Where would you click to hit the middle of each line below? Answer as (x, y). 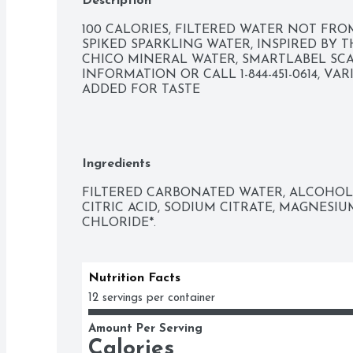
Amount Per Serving (145, 329)
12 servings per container (152, 299)
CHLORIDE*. (119, 223)
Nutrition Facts (134, 279)
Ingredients (116, 164)
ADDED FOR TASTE (141, 90)
